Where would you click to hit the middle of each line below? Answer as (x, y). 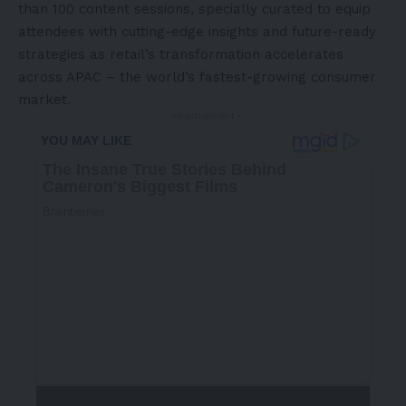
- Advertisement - (203, 115)
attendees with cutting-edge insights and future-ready (197, 31)
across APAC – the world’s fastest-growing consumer (197, 77)
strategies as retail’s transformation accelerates (181, 54)
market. (44, 99)
